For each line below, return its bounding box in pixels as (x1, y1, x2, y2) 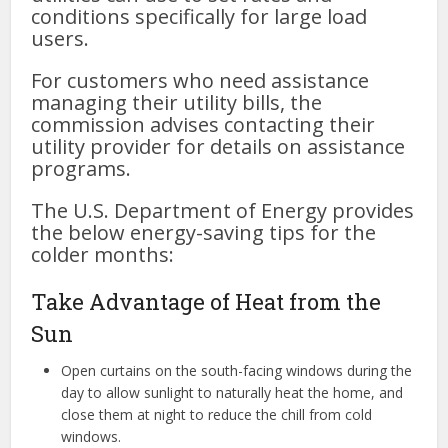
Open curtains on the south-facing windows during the (61, 360, 413, 380)
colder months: (31, 240, 175, 268)
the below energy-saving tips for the (31, 218, 377, 246)
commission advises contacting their (31, 110, 376, 138)
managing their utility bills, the (31, 88, 323, 116)
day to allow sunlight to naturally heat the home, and (61, 382, 404, 402)
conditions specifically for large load (31, 2, 368, 30)
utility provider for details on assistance (31, 132, 406, 160)
